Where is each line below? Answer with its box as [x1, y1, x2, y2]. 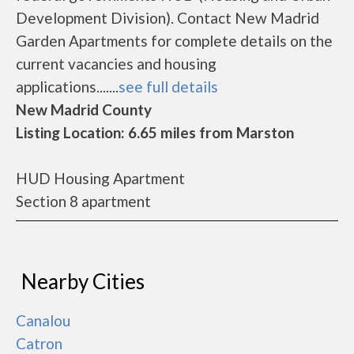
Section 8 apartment [16, 192, 151, 210]
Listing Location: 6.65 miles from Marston [16, 123, 294, 141]
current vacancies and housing [16, 55, 217, 73]
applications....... [16, 77, 119, 96]
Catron [16, 334, 62, 352]
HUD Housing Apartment [16, 169, 185, 187]
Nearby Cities [21, 269, 145, 294]
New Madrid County [16, 100, 152, 119]
